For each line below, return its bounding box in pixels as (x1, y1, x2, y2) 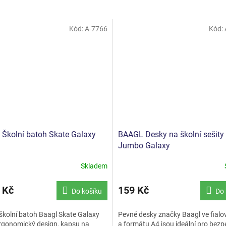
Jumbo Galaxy (118, 140, 170, 150)
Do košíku (72, 187, 102, 195)
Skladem (81, 162, 107, 171)
